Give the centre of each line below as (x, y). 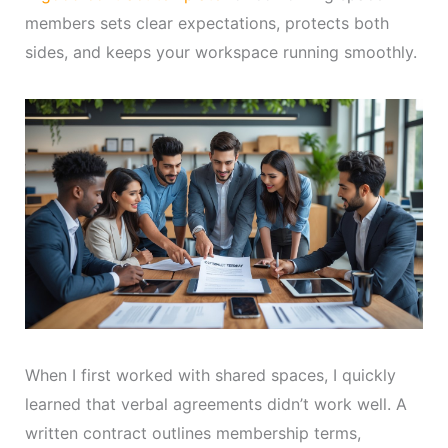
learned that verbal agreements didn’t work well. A (215, 403)
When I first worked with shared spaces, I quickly (210, 374)
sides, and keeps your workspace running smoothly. (220, 51)
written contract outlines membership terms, (192, 432)
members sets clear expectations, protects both (206, 22)
